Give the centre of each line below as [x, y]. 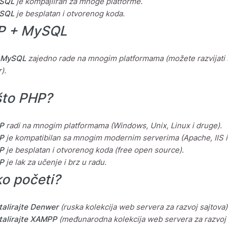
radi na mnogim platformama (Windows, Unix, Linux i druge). [113, 126]
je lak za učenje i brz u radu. [55, 162]
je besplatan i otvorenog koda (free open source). [94, 150]
